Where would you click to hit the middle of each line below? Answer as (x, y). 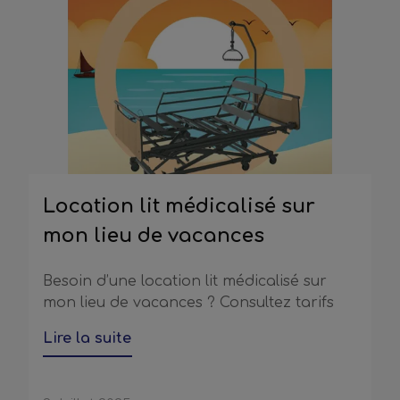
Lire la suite (87, 339)
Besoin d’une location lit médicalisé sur (185, 282)
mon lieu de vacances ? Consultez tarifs (188, 303)
